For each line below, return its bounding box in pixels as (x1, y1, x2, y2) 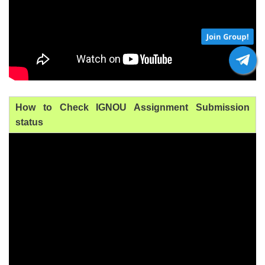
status (15, 117, 43, 127)
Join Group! (199, 26, 250, 38)
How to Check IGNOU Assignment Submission (15, 102, 250, 112)
